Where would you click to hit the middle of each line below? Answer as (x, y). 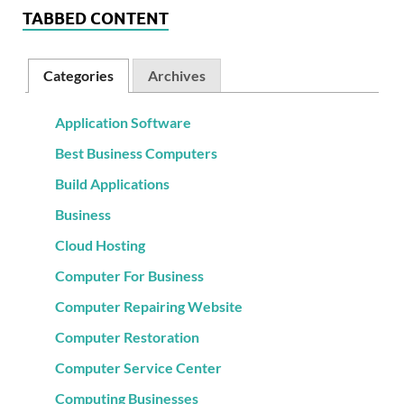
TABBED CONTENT (96, 18)
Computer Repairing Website (148, 307)
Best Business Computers (136, 153)
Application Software (123, 123)
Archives (176, 76)
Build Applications (112, 184)
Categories (79, 76)
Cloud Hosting (100, 245)
